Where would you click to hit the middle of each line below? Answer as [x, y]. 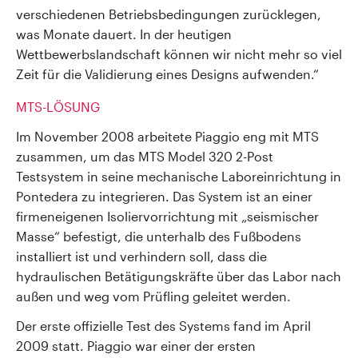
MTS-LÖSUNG [58, 107]
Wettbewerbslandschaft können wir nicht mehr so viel [179, 54]
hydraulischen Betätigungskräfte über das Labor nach [179, 276]
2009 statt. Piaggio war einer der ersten [136, 346]
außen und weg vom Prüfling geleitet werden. [153, 296]
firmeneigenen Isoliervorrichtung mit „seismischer [167, 216]
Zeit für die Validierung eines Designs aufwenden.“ [167, 74]
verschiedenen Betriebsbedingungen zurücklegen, [169, 14]
